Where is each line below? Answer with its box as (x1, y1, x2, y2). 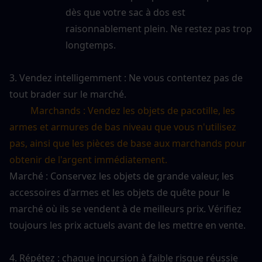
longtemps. (65, 38, 116, 51)
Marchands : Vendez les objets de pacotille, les (30, 104, 235, 117)
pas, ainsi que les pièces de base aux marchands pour (9, 136, 246, 150)
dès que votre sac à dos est (65, 5, 185, 19)
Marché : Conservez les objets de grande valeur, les (9, 169, 234, 182)
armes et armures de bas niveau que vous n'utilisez (9, 120, 236, 133)
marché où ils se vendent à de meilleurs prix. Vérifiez (9, 202, 242, 215)
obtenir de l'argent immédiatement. (9, 153, 167, 166)
